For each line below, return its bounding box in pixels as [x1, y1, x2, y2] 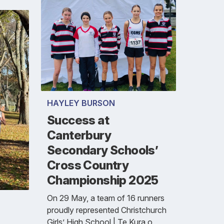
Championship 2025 [47, 173, 158, 188]
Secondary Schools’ [47, 143, 158, 158]
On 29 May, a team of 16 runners [47, 193, 164, 203]
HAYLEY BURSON [47, 98, 115, 108]
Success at [47, 113, 109, 128]
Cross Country [47, 158, 129, 173]
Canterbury [47, 128, 111, 143]
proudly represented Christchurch [47, 205, 166, 215]
